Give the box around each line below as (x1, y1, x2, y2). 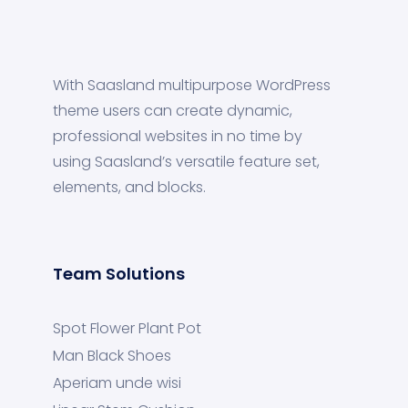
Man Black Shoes (53, 345, 171, 366)
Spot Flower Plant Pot (53, 318, 201, 339)
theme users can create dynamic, (53, 100, 292, 121)
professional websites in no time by (53, 126, 302, 147)
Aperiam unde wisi (53, 372, 181, 393)
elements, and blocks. (53, 177, 206, 198)
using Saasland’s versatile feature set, (53, 151, 320, 172)
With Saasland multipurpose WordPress (53, 75, 331, 96)
